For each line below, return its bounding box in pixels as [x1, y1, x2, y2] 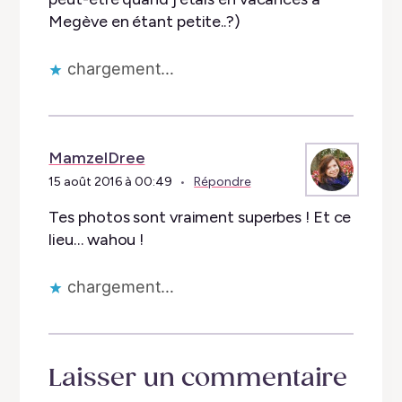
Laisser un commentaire [48, 363, 348, 393]
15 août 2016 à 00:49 [48, 173, 172, 189]
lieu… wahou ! [48, 229, 144, 249]
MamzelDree [48, 147, 145, 168]
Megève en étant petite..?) [48, 11, 240, 31]
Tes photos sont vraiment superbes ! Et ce [48, 206, 352, 227]
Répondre [194, 173, 251, 189]
